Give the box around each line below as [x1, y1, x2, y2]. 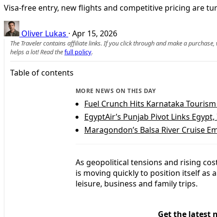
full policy [64, 47, 92, 56]
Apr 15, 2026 [72, 28, 117, 39]
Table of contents [10, 67, 74, 78]
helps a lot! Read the [10, 47, 64, 56]
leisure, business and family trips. [76, 178, 198, 189]
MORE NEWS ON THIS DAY [76, 86, 156, 95]
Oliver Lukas [21, 28, 66, 39]
